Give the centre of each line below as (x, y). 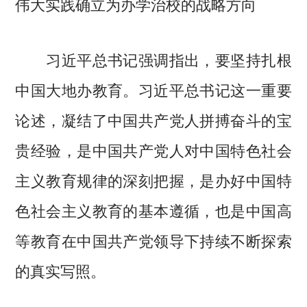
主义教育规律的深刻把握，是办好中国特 (153, 179)
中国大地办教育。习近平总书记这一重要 (153, 89)
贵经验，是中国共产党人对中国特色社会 (153, 149)
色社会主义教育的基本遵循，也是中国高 (153, 209)
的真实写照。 (61, 270)
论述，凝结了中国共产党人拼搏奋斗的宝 (153, 119)
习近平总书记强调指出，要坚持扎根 (153, 59)
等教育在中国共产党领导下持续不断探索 (153, 240)
